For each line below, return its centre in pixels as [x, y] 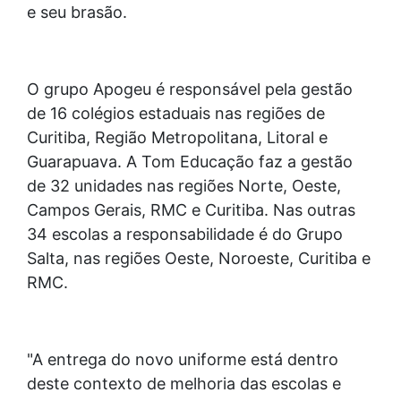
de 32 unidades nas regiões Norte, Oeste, [184, 186]
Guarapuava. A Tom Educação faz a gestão [190, 162]
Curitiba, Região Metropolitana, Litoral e [177, 138]
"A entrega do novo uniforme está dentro [183, 360]
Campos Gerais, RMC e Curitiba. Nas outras [191, 210]
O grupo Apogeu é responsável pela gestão [190, 90]
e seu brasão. [77, 13]
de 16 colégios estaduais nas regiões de [176, 114]
